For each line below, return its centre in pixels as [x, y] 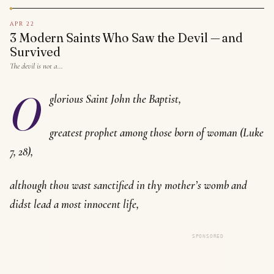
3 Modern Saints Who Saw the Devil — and [127, 38]
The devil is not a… [36, 66]
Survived [35, 52]
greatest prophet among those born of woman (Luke [157, 132]
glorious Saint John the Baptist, [115, 99]
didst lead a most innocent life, [74, 204]
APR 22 [22, 24]
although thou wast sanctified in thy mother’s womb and [128, 185]
